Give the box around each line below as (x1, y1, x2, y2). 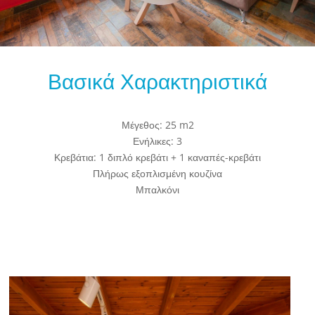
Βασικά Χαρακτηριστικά (48, 67, 267, 96)
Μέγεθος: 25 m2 (121, 118, 194, 131)
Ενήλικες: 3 (133, 134, 182, 148)
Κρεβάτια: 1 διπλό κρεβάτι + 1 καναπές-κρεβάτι (54, 150, 261, 164)
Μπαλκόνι (136, 183, 179, 196)
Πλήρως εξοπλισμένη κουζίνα (93, 167, 222, 180)
